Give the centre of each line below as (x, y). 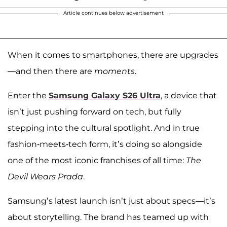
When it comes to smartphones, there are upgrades (113, 55)
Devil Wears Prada (45, 176)
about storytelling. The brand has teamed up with (108, 217)
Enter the (28, 95)
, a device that (189, 95)
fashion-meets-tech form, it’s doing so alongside (105, 144)
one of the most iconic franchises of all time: (97, 160)
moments (115, 71)
